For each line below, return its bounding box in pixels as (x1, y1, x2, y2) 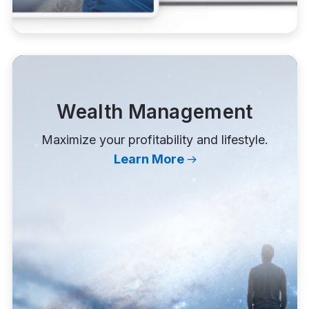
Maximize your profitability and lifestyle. (41, 132, 268, 148)
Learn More (113, 152, 184, 167)
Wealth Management (56, 100, 253, 124)
